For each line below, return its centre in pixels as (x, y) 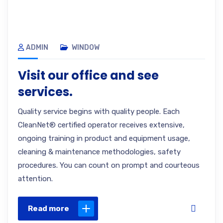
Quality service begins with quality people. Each (99, 111)
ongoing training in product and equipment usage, (104, 138)
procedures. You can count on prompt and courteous (109, 165)
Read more (49, 209)
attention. (35, 179)
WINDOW (86, 48)
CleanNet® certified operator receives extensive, (101, 125)
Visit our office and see (88, 75)
